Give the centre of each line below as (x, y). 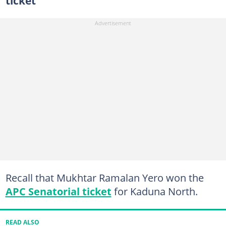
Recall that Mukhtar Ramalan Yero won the (104, 177)
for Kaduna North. (154, 191)
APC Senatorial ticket (58, 191)
